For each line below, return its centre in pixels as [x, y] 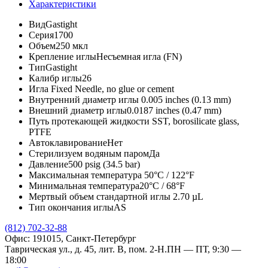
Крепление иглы [63, 56]
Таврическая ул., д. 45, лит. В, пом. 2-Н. [86, 249]
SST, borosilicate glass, [194, 121]
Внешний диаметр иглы [78, 110]
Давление [48, 164]
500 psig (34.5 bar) [104, 164]
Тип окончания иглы [71, 207]
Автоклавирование [68, 142]
